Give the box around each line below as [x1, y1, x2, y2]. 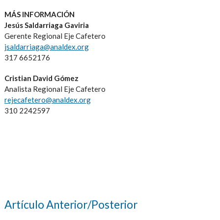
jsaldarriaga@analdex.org [4, 42, 89, 52]
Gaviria [62, 21, 89, 30]
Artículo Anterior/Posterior [4, 198, 137, 212]
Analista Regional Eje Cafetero [4, 84, 106, 94]
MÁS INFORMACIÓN [4, 10, 75, 19]
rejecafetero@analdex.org [4, 95, 91, 105]
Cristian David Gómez [4, 74, 79, 83]
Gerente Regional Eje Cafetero [4, 31, 106, 41]
